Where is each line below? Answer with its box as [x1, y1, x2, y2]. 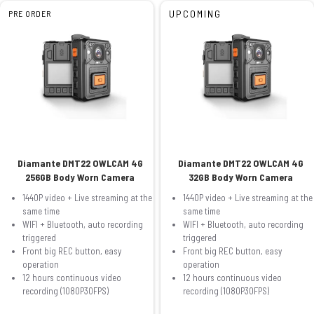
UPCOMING [168, 7, 221, 20]
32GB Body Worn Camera [188, 170, 293, 183]
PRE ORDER [8, 8, 51, 18]
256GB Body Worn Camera [25, 170, 135, 183]
